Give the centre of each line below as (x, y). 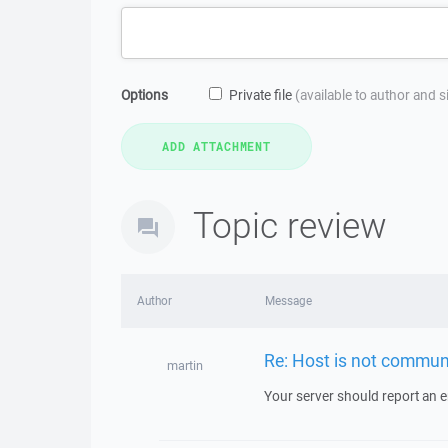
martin (184, 365)
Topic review (290, 224)
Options (144, 95)
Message (288, 300)
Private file (262, 95)
